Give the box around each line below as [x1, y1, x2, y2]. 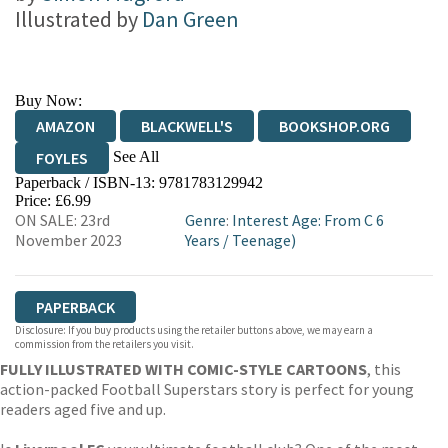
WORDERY [36, 212, 104, 232]
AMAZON [36, 116, 95, 136]
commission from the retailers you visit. [15, 337, 194, 351]
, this [367, 359, 401, 379]
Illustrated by [15, 5, 142, 33]
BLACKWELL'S [141, 116, 233, 136]
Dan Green [142, 5, 239, 33]
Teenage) [231, 230, 296, 250]
